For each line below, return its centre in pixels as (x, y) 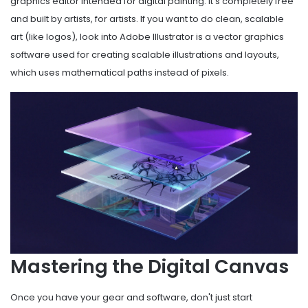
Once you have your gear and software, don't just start (131, 297)
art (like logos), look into (65, 37)
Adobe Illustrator (157, 37)
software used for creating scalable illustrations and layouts (144, 55)
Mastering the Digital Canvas (150, 267)
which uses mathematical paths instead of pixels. (120, 73)
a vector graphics (244, 37)
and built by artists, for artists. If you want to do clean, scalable (147, 19)
